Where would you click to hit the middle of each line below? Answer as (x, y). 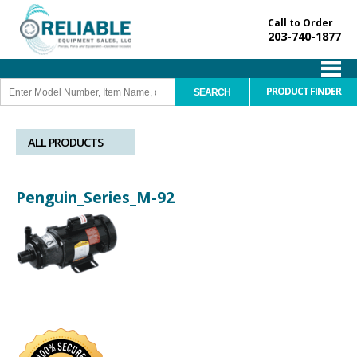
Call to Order (300, 23)
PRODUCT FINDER (303, 92)
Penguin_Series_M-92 (95, 197)
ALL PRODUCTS (65, 142)
